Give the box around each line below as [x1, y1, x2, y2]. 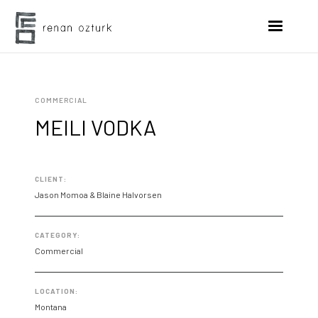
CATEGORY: [35, 231, 81, 239]
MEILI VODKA [35, 114, 157, 140]
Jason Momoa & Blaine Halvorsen [35, 190, 163, 199]
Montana [35, 302, 67, 312]
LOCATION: [35, 287, 79, 295]
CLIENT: [35, 175, 67, 183]
